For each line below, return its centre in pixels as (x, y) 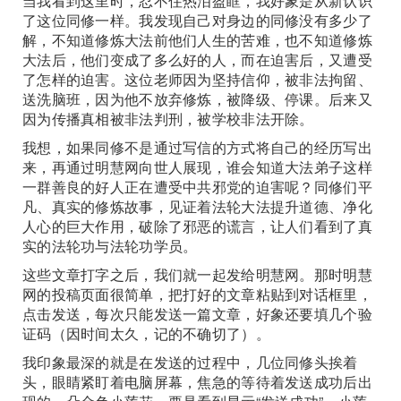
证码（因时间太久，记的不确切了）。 (146, 333)
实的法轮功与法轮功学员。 (110, 246)
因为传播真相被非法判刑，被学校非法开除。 (168, 119)
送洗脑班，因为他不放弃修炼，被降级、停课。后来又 (197, 99)
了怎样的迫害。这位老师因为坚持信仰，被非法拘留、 (197, 79)
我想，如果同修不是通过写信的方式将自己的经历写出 (197, 147)
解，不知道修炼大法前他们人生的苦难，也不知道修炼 (197, 40)
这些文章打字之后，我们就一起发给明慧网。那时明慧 (197, 274)
